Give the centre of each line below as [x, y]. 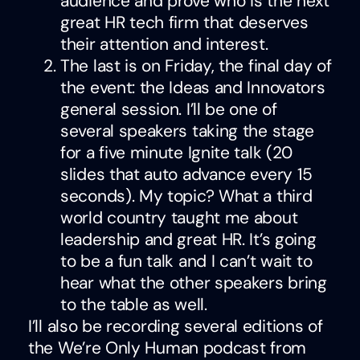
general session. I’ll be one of [169, 109]
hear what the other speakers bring [194, 282]
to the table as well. [134, 304]
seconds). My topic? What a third [186, 196]
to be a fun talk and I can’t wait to [186, 261]
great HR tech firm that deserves [184, 22]
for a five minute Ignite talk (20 [177, 152]
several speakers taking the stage [188, 131]
